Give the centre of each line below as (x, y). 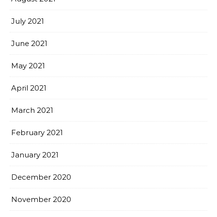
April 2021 (29, 88)
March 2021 (32, 110)
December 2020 (41, 177)
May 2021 (28, 66)
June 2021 (29, 43)
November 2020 (41, 199)
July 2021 (28, 21)
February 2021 (37, 132)
